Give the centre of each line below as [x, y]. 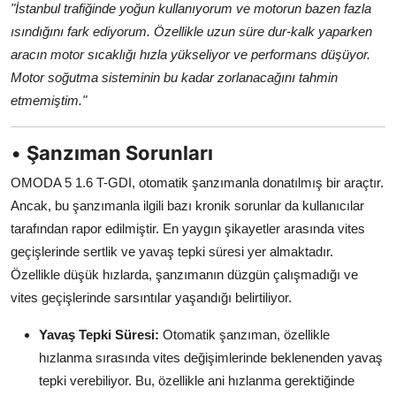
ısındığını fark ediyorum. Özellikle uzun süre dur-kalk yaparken [191, 31]
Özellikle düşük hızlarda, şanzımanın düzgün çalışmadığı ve [184, 274]
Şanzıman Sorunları [120, 152]
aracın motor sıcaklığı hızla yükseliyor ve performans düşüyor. [190, 54]
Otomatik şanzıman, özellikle [244, 334]
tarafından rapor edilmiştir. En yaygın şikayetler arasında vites [188, 228]
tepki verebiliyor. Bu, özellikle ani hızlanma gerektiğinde [197, 380]
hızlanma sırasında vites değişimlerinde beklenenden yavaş [211, 357]
